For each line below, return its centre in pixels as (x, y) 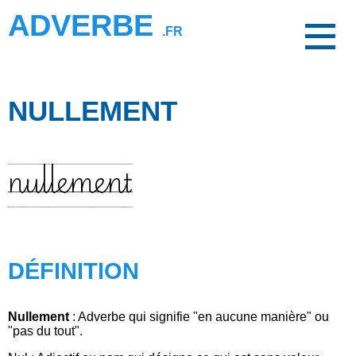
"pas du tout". (45, 331)
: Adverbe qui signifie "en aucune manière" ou (199, 317)
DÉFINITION (74, 271)
